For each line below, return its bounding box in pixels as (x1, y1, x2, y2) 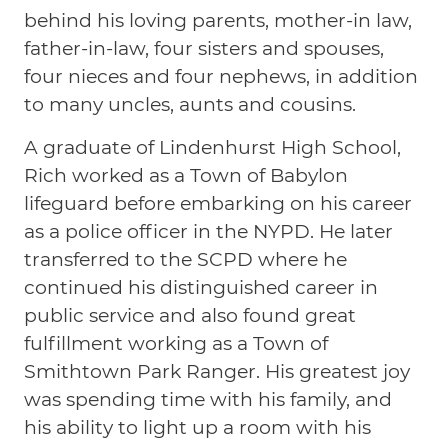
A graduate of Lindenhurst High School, (24, 135, 402, 159)
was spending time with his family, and (24, 387, 393, 411)
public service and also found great (24, 303, 357, 327)
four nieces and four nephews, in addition (24, 64, 419, 88)
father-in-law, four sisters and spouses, (24, 36, 385, 60)
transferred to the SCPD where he (24, 247, 348, 271)
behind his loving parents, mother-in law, (24, 8, 413, 32)
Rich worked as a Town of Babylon (24, 163, 349, 187)
